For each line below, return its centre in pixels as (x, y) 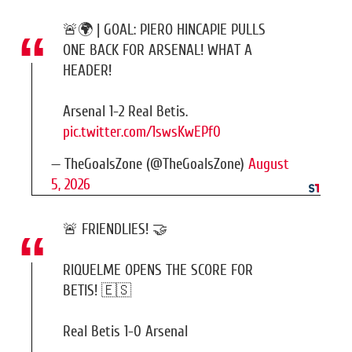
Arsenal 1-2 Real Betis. (125, 111)
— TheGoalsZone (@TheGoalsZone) (150, 164)
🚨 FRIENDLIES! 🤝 (115, 229)
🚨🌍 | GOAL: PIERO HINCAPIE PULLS (164, 29)
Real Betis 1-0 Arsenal (125, 331)
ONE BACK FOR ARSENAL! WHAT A (158, 50)
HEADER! (87, 70)
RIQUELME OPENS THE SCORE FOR (158, 270)
